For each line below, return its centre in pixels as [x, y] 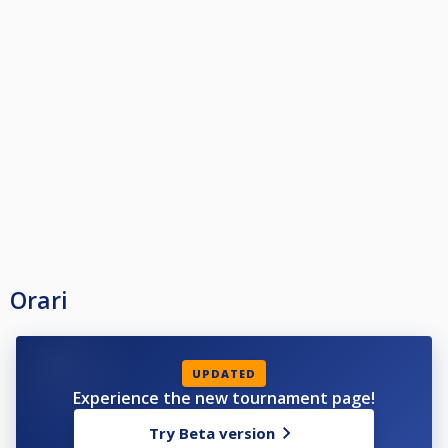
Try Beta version [212, 433]
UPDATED [224, 374]
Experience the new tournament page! [224, 398]
